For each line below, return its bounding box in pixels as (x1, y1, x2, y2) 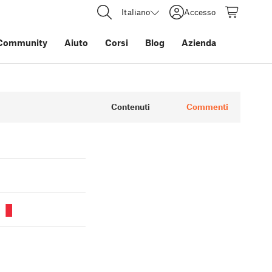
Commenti (186, 101, 228, 112)
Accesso (184, 7, 216, 17)
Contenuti (111, 101, 150, 112)
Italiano (121, 7, 150, 17)
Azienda (182, 37, 216, 48)
